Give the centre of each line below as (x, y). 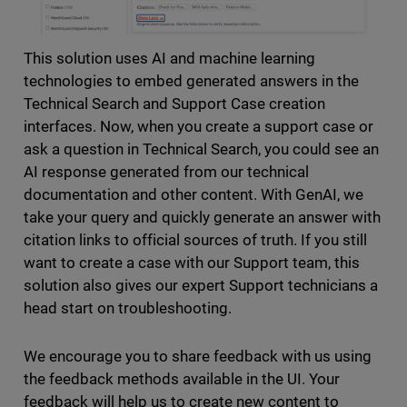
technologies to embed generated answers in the (191, 81)
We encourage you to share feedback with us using (198, 357)
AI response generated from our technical (166, 172)
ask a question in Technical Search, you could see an (201, 149)
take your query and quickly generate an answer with (202, 218)
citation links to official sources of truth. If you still (195, 240)
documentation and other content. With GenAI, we (194, 195)
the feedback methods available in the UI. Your (182, 379)
